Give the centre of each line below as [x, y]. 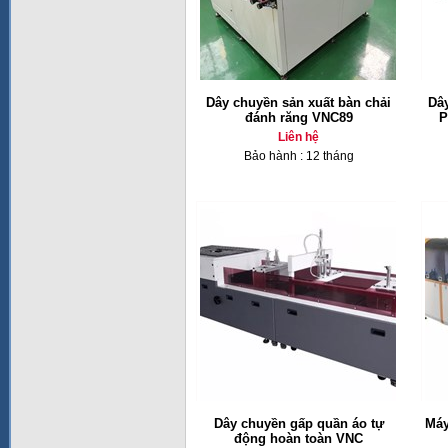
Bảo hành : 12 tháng [298, 156]
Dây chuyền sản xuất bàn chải [298, 102]
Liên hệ [298, 137]
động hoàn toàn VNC [298, 438]
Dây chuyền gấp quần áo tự [298, 423]
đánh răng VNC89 [298, 117]
